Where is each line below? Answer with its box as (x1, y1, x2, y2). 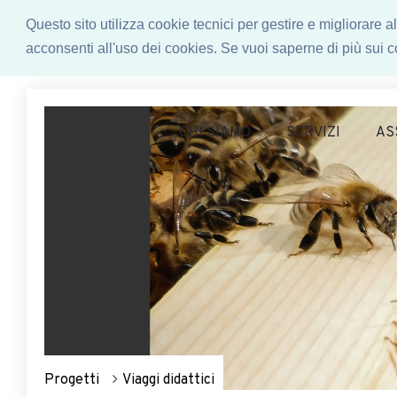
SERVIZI (286, 124, 341, 142)
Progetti (44, 371, 99, 389)
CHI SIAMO (179, 124, 252, 142)
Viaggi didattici (122, 371, 214, 389)
